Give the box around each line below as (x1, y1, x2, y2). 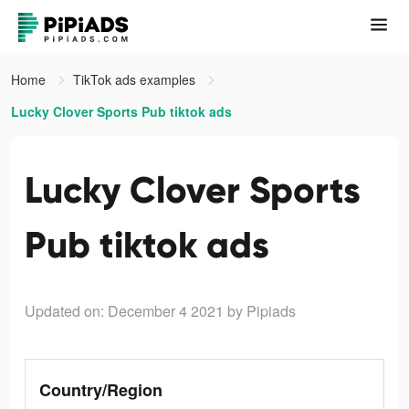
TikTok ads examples (73, 70, 199, 89)
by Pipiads (227, 300, 296, 321)
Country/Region (39, 378, 163, 402)
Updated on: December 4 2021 (25, 300, 224, 321)
